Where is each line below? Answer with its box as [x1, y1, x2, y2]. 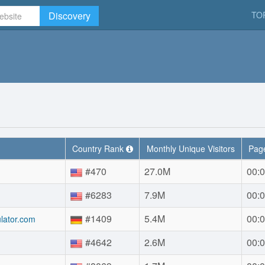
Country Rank [72, 143, 126, 154]
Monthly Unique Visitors [146, 143, 235, 154]
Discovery [48, 9, 91, 22]
